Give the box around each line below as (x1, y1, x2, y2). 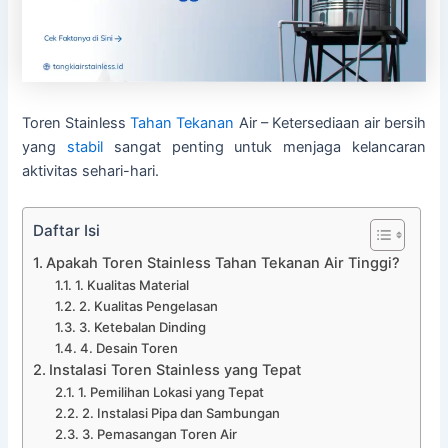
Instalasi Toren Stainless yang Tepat (49, 360, 302, 379)
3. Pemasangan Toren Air (81, 425, 237, 442)
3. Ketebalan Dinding (78, 318, 206, 335)
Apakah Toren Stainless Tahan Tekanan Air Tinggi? (46, 253, 401, 272)
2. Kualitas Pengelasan (78, 297, 218, 314)
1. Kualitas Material (74, 276, 189, 293)
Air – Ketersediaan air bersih (234, 114, 426, 133)
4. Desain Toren (79, 339, 178, 356)
